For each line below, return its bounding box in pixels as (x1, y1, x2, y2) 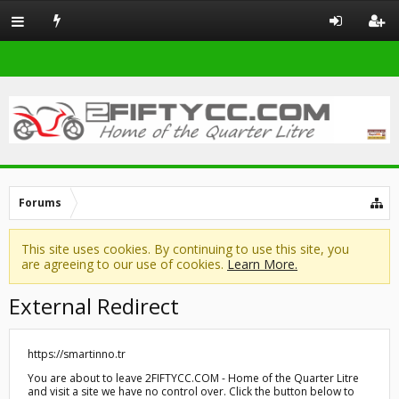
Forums (19, 195, 61, 210)
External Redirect (9, 291, 179, 321)
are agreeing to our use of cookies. (21, 256, 227, 273)
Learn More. (227, 256, 297, 273)
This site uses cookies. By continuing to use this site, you (21, 240, 349, 257)
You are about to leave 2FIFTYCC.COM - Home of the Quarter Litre (28, 370, 359, 386)
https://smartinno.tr (28, 346, 126, 362)
